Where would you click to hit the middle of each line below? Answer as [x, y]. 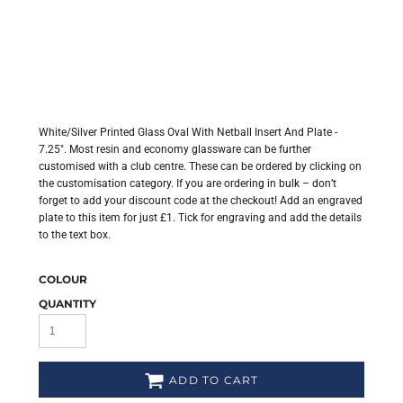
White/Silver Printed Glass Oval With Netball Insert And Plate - [188, 132]
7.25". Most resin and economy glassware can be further [175, 149]
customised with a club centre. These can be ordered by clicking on [200, 166]
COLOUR [63, 279]
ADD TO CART [214, 381]
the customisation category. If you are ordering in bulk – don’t [188, 184]
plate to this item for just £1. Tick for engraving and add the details [200, 218]
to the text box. [75, 235]
